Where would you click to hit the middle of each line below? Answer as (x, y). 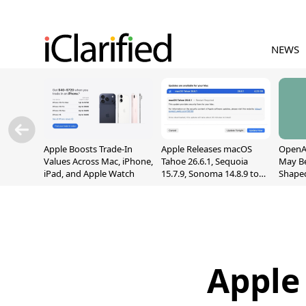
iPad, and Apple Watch (89, 173)
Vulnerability (187, 198)
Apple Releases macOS (207, 149)
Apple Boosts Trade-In (88, 149)
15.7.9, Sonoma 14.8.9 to (210, 173)
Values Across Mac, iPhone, (98, 161)
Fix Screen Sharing (198, 186)
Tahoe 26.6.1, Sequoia (205, 161)
